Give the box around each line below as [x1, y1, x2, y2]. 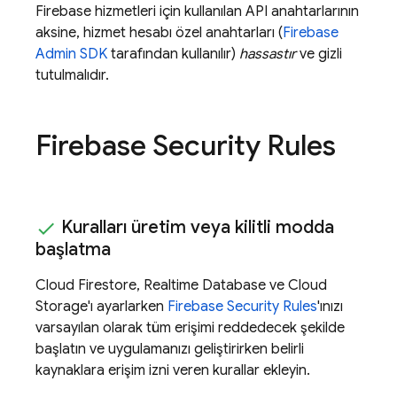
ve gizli [296, 45, 342, 64]
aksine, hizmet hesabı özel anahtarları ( [35, 24, 283, 43]
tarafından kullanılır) [107, 45, 239, 64]
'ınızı [317, 297, 343, 315]
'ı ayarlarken [88, 297, 167, 315]
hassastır [239, 45, 296, 64]
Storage [35, 297, 88, 315]
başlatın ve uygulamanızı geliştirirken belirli [35, 339, 304, 358]
